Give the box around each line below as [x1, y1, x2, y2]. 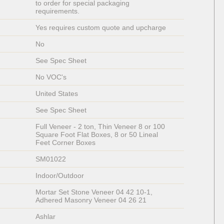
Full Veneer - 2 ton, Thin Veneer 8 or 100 [35, 122, 167, 131]
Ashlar [35, 212, 55, 221]
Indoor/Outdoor [35, 171, 84, 180]
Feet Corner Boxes [35, 138, 95, 147]
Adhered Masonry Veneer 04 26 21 [35, 196, 146, 204]
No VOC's [35, 73, 66, 81]
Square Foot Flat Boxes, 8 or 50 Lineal [35, 130, 160, 139]
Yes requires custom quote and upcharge [35, 23, 166, 32]
